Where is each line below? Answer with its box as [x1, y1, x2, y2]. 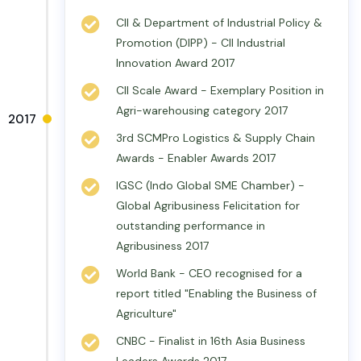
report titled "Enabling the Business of [116, 286, 317, 301]
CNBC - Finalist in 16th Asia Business [116, 334, 305, 348]
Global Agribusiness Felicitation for [116, 198, 300, 213]
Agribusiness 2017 [116, 239, 209, 253]
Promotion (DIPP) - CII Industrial [116, 35, 285, 50]
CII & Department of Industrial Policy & [116, 15, 322, 30]
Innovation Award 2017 [116, 56, 234, 70]
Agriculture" [116, 306, 176, 321]
